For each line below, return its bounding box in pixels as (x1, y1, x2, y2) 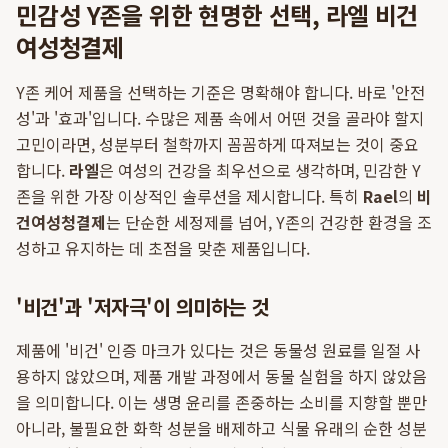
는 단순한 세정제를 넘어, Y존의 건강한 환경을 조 (106, 210, 432, 234)
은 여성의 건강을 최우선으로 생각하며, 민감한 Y (99, 158, 421, 182)
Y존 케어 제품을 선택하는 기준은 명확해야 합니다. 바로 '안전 (16, 80, 425, 104)
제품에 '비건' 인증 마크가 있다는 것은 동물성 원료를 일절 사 (16, 338, 420, 362)
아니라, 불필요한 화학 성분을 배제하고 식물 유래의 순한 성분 (16, 416, 427, 440)
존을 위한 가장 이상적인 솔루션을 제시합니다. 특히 (16, 184, 363, 208)
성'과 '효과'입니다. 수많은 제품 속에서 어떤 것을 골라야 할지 (16, 106, 424, 130)
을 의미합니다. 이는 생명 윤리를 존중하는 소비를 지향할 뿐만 (16, 390, 427, 414)
